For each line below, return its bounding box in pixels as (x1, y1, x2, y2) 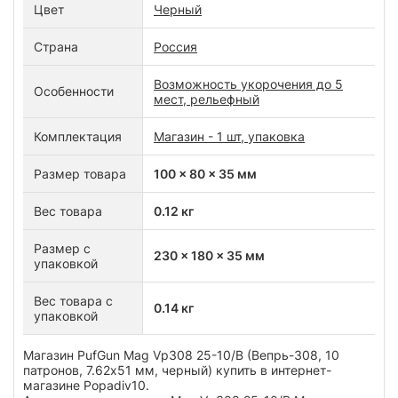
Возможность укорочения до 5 (154, 76, 343, 92)
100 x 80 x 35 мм (154, 165, 257, 181)
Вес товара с (34, 292, 113, 308)
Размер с (34, 240, 91, 256)
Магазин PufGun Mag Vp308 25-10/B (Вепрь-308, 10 (23, 346, 339, 362)
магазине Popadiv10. (23, 377, 153, 393)
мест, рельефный (154, 91, 259, 107)
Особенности (34, 83, 114, 99)
